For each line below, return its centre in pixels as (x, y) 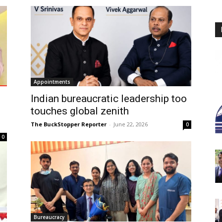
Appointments (52, 82)
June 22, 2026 (131, 124)
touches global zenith (80, 111)
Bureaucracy (49, 217)
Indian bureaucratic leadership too (109, 98)
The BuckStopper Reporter (69, 124)
